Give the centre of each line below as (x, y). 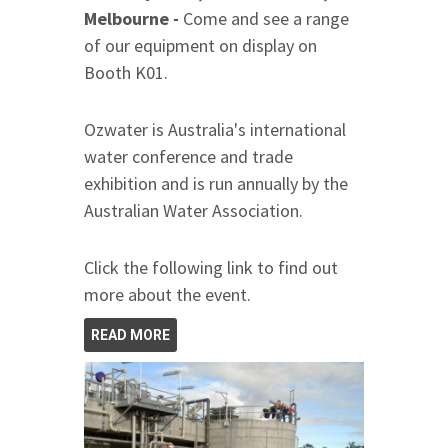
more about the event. (169, 294)
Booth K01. (126, 72)
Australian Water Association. (195, 210)
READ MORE (130, 334)
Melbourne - (133, 18)
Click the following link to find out (211, 267)
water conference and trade (188, 156)
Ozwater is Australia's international (215, 129)
